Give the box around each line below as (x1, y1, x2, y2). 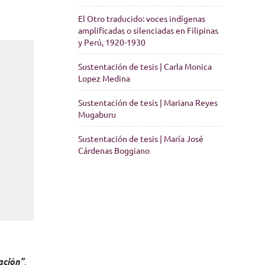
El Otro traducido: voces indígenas (78, 13, 206, 24)
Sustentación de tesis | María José (78, 133, 204, 144)
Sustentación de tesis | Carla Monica (78, 61, 212, 72)
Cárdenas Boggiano (78, 145, 150, 156)
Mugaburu (78, 109, 117, 119)
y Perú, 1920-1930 (78, 37, 146, 47)
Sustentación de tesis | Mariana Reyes (78, 97, 218, 108)
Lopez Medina (78, 73, 131, 83)
